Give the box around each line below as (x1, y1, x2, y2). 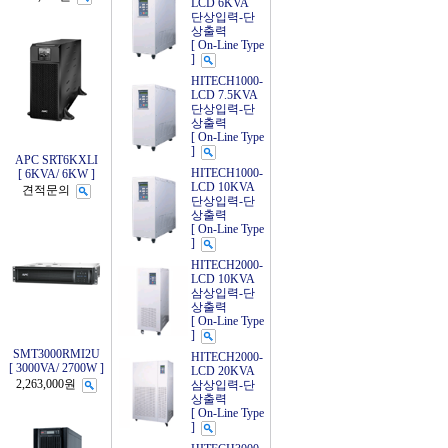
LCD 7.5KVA (191, 88, 258, 102)
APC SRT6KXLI (14, 153, 98, 167)
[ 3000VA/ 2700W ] (8, 361, 104, 375)
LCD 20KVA (191, 364, 255, 378)
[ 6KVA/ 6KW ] (17, 167, 95, 181)
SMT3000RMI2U (12, 347, 100, 361)
